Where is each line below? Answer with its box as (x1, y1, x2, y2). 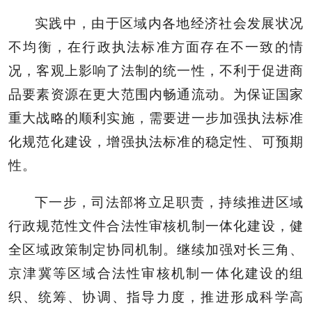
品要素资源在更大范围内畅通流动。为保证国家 (8, 86, 304, 102)
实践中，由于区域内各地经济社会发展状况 (35, 15, 304, 31)
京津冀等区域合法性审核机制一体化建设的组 (8, 265, 304, 281)
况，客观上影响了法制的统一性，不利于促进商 (8, 63, 304, 78)
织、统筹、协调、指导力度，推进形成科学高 (8, 289, 304, 304)
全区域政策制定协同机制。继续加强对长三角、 (8, 242, 304, 257)
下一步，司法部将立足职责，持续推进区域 (35, 194, 304, 210)
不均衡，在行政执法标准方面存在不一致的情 (8, 39, 304, 54)
